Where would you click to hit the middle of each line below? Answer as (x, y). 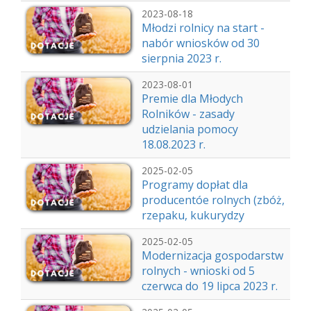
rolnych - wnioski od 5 (198, 271)
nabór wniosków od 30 (201, 43)
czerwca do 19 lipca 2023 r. (210, 286)
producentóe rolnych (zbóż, (213, 200)
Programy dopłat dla (195, 185)
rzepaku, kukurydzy (193, 215)
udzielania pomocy (190, 129)
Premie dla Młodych (192, 99)
